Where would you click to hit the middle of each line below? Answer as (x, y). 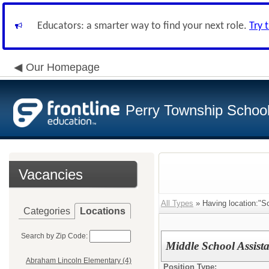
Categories (47, 211)
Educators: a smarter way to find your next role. (143, 26)
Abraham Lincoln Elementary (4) (79, 261)
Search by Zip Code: (54, 236)
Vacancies (51, 174)
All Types (177, 203)
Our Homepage (63, 67)
